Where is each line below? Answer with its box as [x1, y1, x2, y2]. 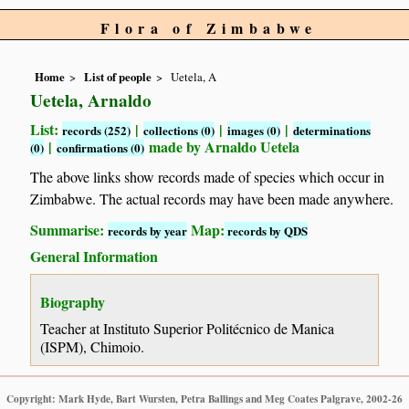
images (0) [227, 121, 281, 140]
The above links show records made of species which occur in [30, 166, 385, 186]
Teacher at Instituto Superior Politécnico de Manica [40, 318, 335, 338]
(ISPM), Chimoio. [40, 336, 145, 356]
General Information [30, 245, 159, 267]
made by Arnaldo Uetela [144, 136, 300, 158]
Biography [40, 290, 106, 312]
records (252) [62, 121, 131, 140]
